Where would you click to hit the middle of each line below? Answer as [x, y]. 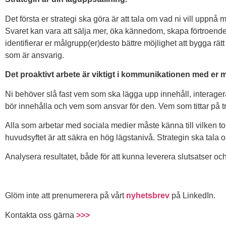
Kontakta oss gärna [41, 215]
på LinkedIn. [192, 196]
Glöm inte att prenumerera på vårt [66, 196]
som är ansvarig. [35, 55]
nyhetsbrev [148, 196]
